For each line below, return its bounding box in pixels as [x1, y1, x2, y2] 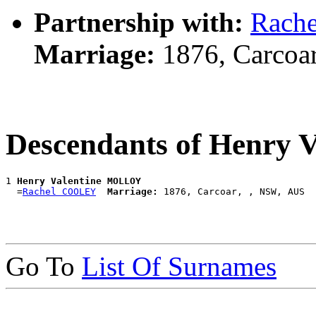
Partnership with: [34, 6, 243, 37]
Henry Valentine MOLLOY [17, 175, 141, 186]
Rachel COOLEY [23, 186, 96, 197]
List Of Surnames [82, 250, 276, 281]
